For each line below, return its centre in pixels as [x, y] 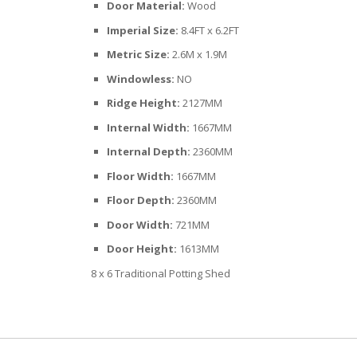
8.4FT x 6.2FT [210, 30]
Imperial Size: [143, 30]
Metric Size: [138, 55]
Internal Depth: [149, 152]
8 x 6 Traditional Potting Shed [161, 273]
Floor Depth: [141, 200]
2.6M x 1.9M [200, 55]
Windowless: [141, 78]
